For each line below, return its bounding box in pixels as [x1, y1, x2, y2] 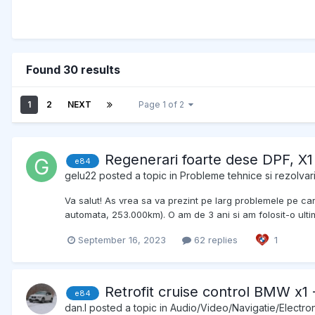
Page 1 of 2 [139, 98, 188, 110]
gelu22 [65, 169, 96, 181]
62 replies [191, 233, 238, 245]
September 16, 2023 [78, 233, 166, 245]
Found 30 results [26, 62, 120, 77]
